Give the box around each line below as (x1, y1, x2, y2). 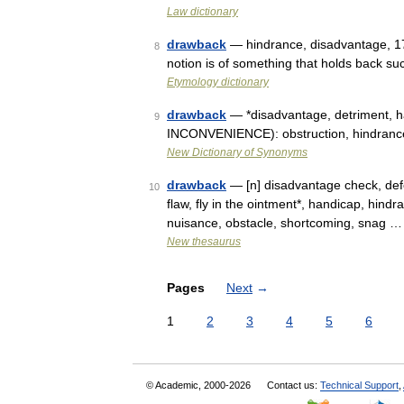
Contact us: (267, 380, 320, 390)
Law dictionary (167, 5, 238, 18)
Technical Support (320, 380, 399, 390)
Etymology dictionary (167, 76, 269, 88)
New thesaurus (167, 235, 241, 248)
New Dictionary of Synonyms (167, 146, 308, 159)
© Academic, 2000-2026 (146, 380, 253, 390)
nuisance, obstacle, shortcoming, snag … (167, 216, 402, 230)
